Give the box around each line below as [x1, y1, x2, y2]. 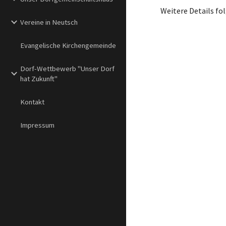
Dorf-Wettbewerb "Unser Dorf [20, 64, 115, 73]
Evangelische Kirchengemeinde [20, 41, 116, 50]
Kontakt [20, 97, 44, 106]
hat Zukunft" [20, 74, 58, 83]
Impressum [20, 121, 54, 130]
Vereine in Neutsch [20, 18, 78, 27]
